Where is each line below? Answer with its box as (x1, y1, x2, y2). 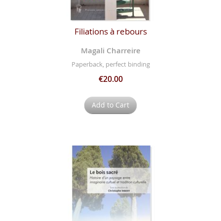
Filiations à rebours (74, 26, 147, 37)
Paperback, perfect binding (71, 59, 150, 69)
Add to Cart (92, 100, 129, 110)
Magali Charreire (80, 45, 141, 56)
